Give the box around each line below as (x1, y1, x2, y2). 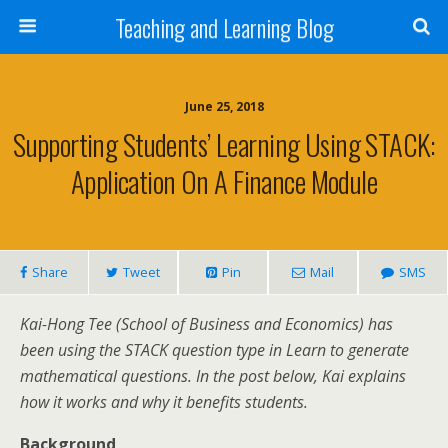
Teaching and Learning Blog (114, 9, 334, 45)
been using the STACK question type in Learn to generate (20, 339, 409, 361)
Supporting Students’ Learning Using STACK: (13, 123, 435, 165)
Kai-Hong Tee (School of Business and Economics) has (20, 313, 393, 335)
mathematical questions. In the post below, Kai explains (20, 365, 406, 387)
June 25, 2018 (184, 98, 264, 115)
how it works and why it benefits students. (20, 391, 312, 413)
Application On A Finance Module (70, 160, 378, 202)
